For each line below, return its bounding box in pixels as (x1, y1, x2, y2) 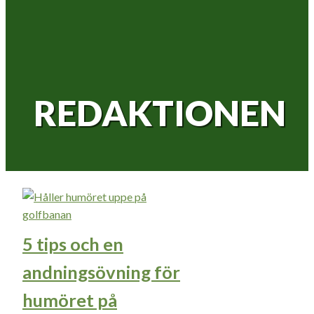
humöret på (22, 289, 117, 310)
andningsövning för (22, 261, 180, 282)
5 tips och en (22, 233, 123, 254)
